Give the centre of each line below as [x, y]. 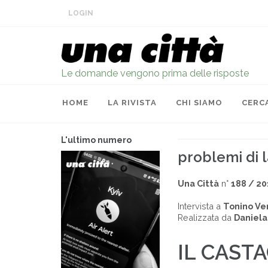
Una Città [198, 183]
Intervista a [200, 206]
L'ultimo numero [96, 140]
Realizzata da [206, 217]
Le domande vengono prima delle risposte [155, 73]
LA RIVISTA [132, 103]
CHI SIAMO [199, 103]
